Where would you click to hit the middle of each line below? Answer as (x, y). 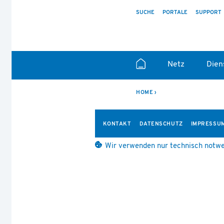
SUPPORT (208, 13)
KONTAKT (117, 124)
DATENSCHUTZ (161, 124)
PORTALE (175, 13)
